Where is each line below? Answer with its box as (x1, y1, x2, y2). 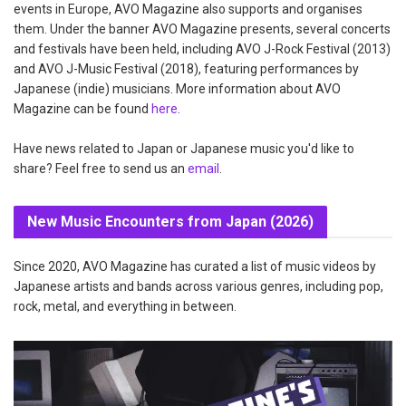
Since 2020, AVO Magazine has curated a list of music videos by (14, 259, 376, 275)
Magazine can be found (14, 101, 151, 117)
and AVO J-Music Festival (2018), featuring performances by (14, 62, 359, 77)
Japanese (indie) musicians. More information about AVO (14, 82, 341, 97)
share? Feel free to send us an (14, 161, 188, 177)
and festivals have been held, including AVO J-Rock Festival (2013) (14, 42, 391, 57)
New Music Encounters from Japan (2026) (27, 213, 314, 231)
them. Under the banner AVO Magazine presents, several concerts (14, 22, 391, 37)
